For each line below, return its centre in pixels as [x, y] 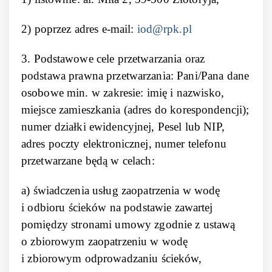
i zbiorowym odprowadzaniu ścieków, [112, 258]
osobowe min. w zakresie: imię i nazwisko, [123, 93]
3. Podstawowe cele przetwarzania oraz [113, 59]
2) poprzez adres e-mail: [79, 29]
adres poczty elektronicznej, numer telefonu [124, 144]
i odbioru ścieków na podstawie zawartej [117, 207]
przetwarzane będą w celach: [88, 161]
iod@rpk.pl [164, 29]
